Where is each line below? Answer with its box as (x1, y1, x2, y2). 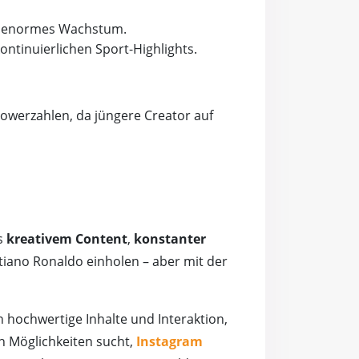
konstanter (134, 230, 206, 248)
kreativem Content (6, 230, 127, 248)
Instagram (136, 333, 203, 351)
